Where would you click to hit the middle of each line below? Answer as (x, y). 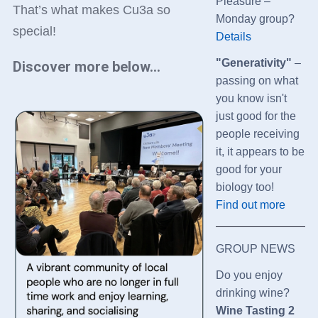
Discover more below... (86, 66)
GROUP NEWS (255, 248)
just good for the (256, 116)
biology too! (245, 187)
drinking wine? (252, 292)
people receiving (257, 133)
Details (233, 36)
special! (34, 31)
